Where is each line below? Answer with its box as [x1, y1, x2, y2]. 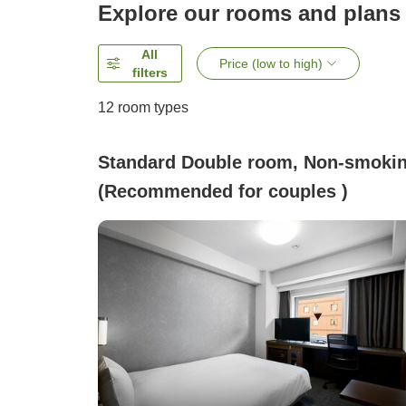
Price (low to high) [219, 56, 324, 72]
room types [114, 100, 188, 116]
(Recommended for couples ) [98, 181, 348, 202]
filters [131, 65, 168, 81]
